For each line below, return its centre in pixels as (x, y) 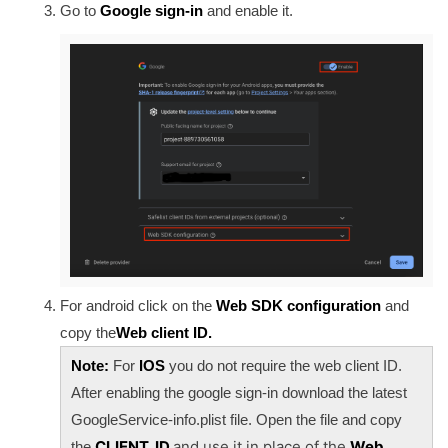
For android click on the (138, 306)
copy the (88, 333)
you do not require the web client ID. (283, 366)
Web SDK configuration (300, 306)
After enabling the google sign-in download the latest (239, 393)
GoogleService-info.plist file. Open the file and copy (236, 420)
